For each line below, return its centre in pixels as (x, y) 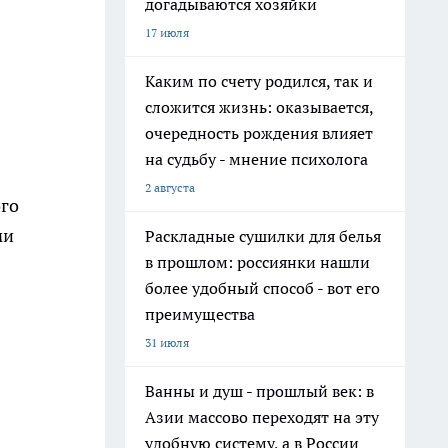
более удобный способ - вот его (262, 288)
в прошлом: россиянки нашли (257, 262)
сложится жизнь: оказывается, (259, 107)
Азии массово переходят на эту (262, 417)
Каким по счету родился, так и (259, 81)
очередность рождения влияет (259, 133)
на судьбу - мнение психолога (256, 159)
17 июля (167, 32)
